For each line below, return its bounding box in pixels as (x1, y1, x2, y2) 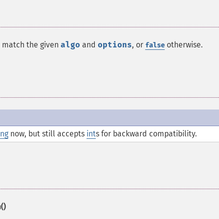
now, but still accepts (8, 129, 87, 138)
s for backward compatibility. (96, 129, 197, 138)
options (98, 40, 132, 49)
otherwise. (165, 40, 203, 49)
